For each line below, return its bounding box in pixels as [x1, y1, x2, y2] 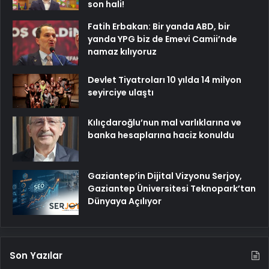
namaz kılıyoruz [88, 45, 157, 58]
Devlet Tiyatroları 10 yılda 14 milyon [88, 73, 241, 86]
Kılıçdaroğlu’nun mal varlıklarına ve [88, 116, 241, 129]
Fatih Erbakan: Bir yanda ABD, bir [88, 20, 230, 32]
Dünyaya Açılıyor [88, 195, 162, 208]
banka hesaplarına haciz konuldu [88, 129, 234, 142]
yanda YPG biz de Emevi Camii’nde [88, 32, 237, 45]
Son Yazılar [10, 249, 62, 262]
